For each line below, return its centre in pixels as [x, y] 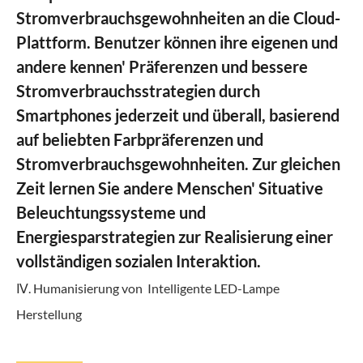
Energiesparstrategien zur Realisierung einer [175, 236]
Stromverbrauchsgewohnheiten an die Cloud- [178, 17]
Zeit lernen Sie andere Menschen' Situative [170, 188]
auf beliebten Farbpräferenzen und [140, 139]
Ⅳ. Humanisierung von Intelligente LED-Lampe [148, 288]
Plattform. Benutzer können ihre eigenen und [177, 42]
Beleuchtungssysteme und [111, 212]
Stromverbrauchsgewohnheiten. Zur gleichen [178, 163]
